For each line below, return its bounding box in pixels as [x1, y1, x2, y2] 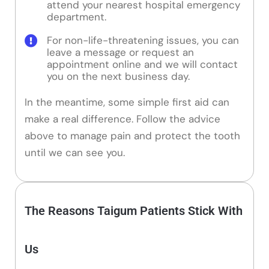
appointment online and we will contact [47, 58, 238, 71]
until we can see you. [25, 146, 125, 160]
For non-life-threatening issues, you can [47, 34, 239, 47]
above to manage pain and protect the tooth [25, 129, 240, 143]
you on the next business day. [47, 70, 190, 83]
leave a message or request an [47, 46, 194, 59]
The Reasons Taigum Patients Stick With [25, 203, 243, 218]
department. [47, 10, 106, 24]
